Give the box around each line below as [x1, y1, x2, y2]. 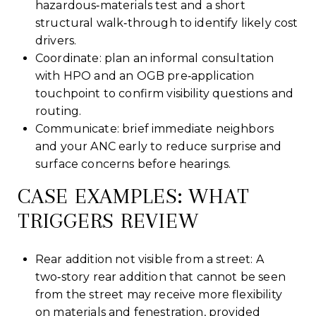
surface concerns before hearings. [35, 157, 231, 171]
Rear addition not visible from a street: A [35, 252, 264, 266]
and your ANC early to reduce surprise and [35, 139, 282, 153]
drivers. [35, 33, 77, 47]
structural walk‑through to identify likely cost [35, 16, 298, 30]
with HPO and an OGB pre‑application [35, 68, 255, 83]
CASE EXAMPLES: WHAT [18, 183, 250, 208]
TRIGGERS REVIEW [18, 207, 199, 233]
